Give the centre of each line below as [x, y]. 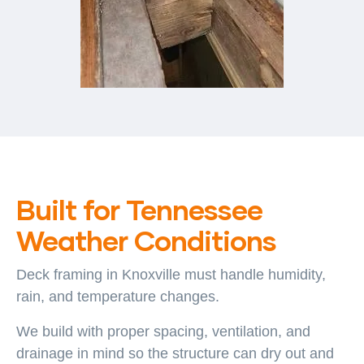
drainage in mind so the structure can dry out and [175, 353]
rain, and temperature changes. [118, 296]
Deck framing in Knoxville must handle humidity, [171, 274]
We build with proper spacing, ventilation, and [163, 331]
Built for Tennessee [139, 208]
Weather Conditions [146, 239]
